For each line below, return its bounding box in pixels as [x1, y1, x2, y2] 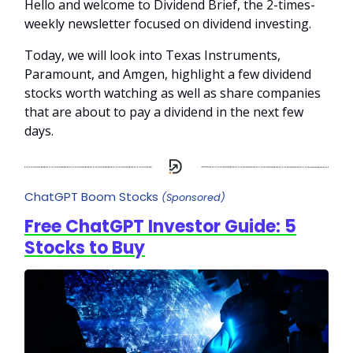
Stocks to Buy [24, 236, 145, 261]
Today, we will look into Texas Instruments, [24, 46, 281, 64]
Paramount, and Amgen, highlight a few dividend [24, 65, 311, 83]
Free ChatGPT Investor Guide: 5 [24, 214, 296, 240]
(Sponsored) [162, 191, 225, 205]
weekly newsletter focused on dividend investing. [24, 15, 311, 32]
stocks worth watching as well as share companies [24, 84, 321, 102]
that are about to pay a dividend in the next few [24, 103, 303, 121]
